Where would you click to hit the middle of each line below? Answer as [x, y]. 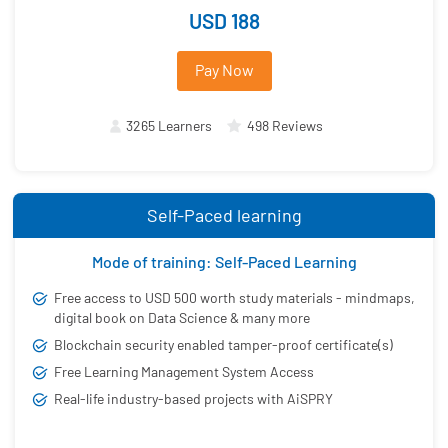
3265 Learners [169, 125]
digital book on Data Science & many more [182, 317]
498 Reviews [285, 125]
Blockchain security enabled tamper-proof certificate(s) [223, 344]
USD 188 [224, 20]
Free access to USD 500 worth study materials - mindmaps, [234, 297]
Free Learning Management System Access [184, 371]
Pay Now [224, 69]
